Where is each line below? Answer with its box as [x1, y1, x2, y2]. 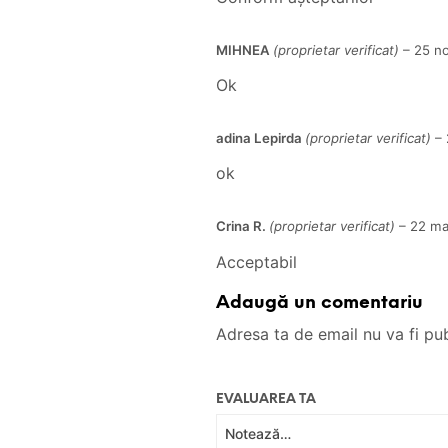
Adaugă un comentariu [215, 293, 423, 313]
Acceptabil [215, 251, 297, 272]
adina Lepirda [215, 130, 305, 147]
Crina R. [215, 218, 269, 235]
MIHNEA [215, 41, 273, 58]
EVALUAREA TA [215, 392, 316, 406]
